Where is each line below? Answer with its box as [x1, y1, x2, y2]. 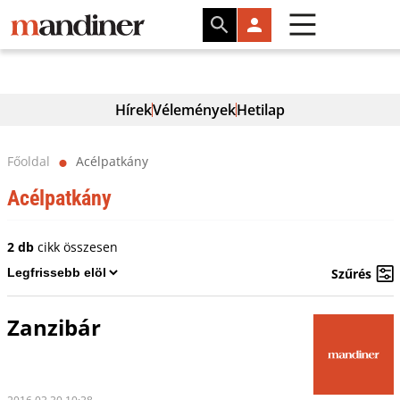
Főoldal [6, 153, 50, 170]
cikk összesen [33, 238, 118, 255]
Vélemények [153, 100, 236, 120]
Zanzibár [6, 312, 101, 342]
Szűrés [330, 264, 371, 282]
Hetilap [237, 100, 285, 120]
